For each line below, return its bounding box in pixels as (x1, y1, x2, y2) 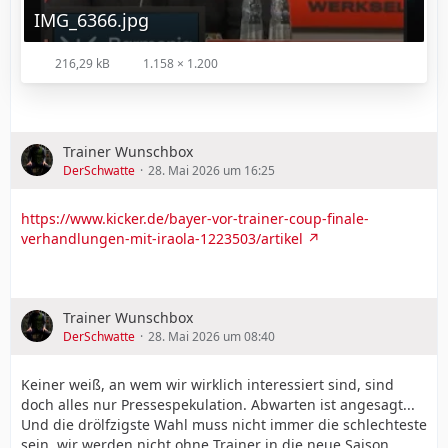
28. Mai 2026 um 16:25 (148, 161, 275, 179)
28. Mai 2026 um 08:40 (148, 327, 275, 345)
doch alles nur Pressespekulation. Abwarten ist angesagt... (21, 394, 415, 414)
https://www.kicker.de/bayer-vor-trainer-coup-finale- (21, 208, 369, 228)
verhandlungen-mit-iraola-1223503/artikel (21, 228, 303, 248)
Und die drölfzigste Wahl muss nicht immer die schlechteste (21, 414, 427, 434)
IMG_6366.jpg (34, 7, 149, 32)
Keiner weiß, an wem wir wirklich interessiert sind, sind (21, 374, 394, 394)
